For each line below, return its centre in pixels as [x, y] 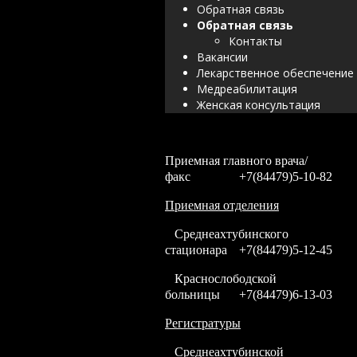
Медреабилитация [247, 89]
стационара [196, 250]
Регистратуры [203, 323]
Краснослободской [221, 279]
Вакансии [222, 57]
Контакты [255, 41]
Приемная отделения [222, 205]
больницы [192, 294]
